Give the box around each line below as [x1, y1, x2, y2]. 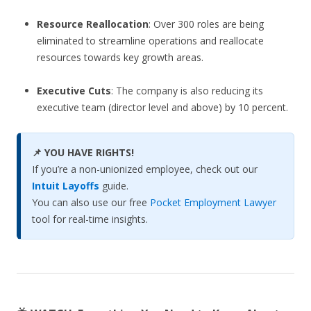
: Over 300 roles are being [148, 17, 264, 31]
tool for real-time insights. [32, 212, 148, 226]
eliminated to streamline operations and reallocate [36, 34, 264, 48]
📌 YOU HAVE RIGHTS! [32, 146, 134, 160]
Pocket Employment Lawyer [150, 196, 276, 210]
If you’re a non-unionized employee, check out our [32, 162, 258, 176]
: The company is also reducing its [110, 84, 263, 98]
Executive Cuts [36, 84, 111, 98]
